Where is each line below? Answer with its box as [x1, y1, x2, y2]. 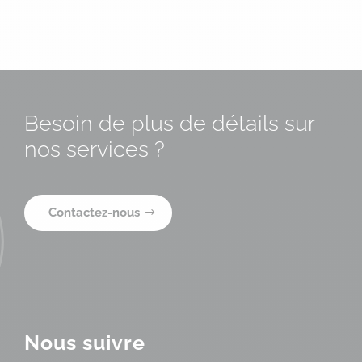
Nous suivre [24, 330, 145, 355]
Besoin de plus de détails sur [24, 111, 314, 136]
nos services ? [24, 137, 165, 162]
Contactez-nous [48, 205, 140, 220]
